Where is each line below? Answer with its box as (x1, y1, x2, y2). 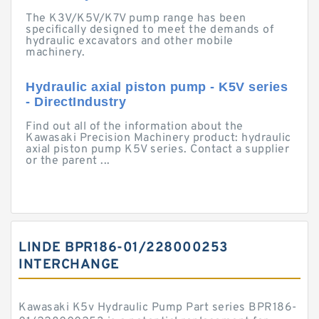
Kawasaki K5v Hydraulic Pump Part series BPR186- (19, 300, 297, 315)
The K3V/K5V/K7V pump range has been (26, 11, 246, 26)
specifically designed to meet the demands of (26, 23, 273, 37)
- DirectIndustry (26, 95, 126, 109)
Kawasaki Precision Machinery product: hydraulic (26, 131, 291, 145)
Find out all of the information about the (26, 120, 244, 134)
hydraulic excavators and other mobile (26, 34, 234, 48)
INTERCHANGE (19, 256, 120, 273)
